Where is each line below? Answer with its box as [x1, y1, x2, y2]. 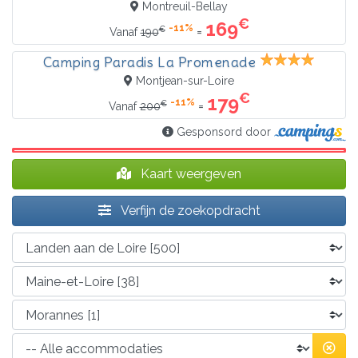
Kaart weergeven [137, 166, 241, 182]
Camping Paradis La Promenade [42, 53, 257, 71]
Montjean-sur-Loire [136, 74, 234, 87]
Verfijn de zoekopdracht [117, 203, 261, 219]
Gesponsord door [173, 125, 275, 138]
